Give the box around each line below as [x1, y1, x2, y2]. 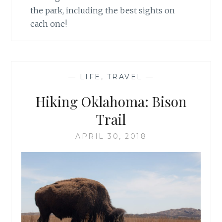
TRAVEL [107, 72, 143, 82]
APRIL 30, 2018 [75, 132, 147, 141]
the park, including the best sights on [30, 5, 175, 16]
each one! [30, 19, 67, 29]
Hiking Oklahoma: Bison [35, 92, 187, 111]
